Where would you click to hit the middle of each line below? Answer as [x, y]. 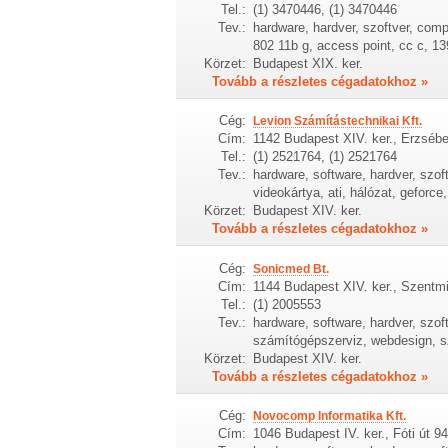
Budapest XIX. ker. [307, 63]
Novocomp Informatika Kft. [329, 416]
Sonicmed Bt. [290, 268]
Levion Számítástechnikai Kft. [337, 121]
